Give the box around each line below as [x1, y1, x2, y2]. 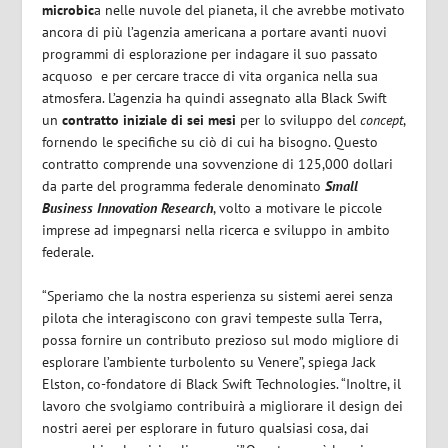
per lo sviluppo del [236, 110, 361, 129]
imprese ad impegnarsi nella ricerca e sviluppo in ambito [42, 220, 391, 239]
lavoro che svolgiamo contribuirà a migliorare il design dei [42, 397, 404, 416]
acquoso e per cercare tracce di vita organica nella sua [42, 66, 379, 85]
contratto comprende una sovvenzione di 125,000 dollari [42, 154, 394, 173]
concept [360, 110, 404, 129]
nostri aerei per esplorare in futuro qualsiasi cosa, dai [42, 419, 370, 438]
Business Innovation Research [42, 198, 214, 217]
